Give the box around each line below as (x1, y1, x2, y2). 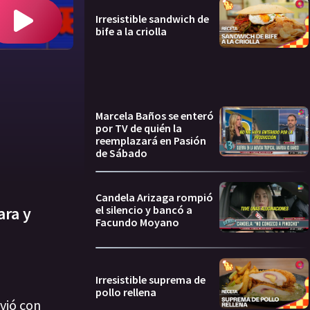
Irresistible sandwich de (95, 12, 209, 26)
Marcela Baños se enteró (95, 108, 214, 122)
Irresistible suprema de (95, 272, 206, 286)
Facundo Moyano (95, 215, 179, 230)
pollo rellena (95, 284, 156, 299)
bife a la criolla (95, 24, 167, 39)
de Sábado (95, 145, 147, 160)
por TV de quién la (95, 120, 182, 135)
